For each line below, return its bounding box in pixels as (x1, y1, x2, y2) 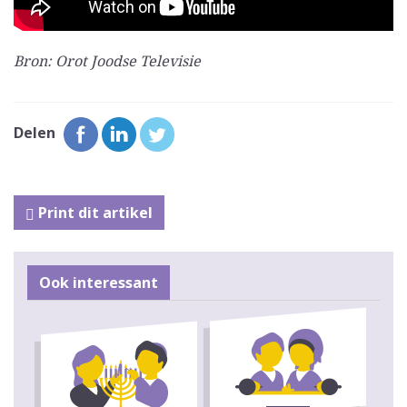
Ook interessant (39, 272, 158, 293)
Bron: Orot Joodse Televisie (14, 50, 201, 71)
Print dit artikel (35, 202, 153, 223)
